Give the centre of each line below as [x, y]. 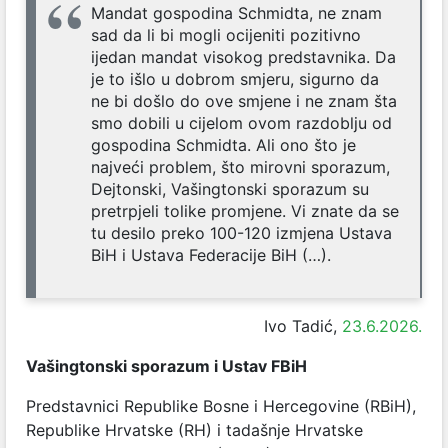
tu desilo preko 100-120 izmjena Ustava [241, 232]
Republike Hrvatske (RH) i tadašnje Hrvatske [194, 429]
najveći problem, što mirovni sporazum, [240, 166]
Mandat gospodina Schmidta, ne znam [236, 12]
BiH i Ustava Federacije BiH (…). [211, 254]
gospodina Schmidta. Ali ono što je [223, 144]
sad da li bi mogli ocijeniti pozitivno [226, 34]
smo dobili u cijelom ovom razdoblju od [241, 122]
